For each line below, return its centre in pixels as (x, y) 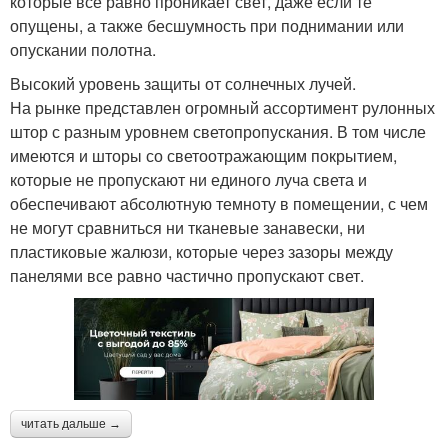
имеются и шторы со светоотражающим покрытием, (203, 156)
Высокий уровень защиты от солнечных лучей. (183, 84)
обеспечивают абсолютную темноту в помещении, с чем (219, 204)
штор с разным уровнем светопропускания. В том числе (218, 132)
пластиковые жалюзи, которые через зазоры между (201, 252)
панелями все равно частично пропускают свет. (187, 276)
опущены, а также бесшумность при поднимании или (207, 26)
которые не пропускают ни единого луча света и (188, 180)
